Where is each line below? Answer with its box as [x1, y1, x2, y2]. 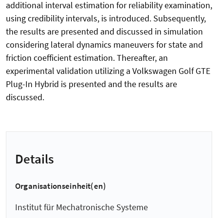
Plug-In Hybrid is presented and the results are [6, 78, 177, 90]
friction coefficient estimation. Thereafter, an [6, 52, 168, 64]
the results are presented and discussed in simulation [6, 26, 203, 37]
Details [15, 150, 54, 167]
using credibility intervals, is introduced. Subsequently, [6, 13, 206, 24]
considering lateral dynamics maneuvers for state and [6, 39, 203, 51]
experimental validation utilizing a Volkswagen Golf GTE [6, 65, 210, 77]
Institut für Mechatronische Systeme [15, 201, 148, 213]
